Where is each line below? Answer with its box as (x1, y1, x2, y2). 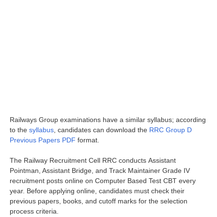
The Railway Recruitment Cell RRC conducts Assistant (10, 156, 176, 164)
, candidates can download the (54, 125, 149, 134)
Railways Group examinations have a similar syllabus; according (10, 115, 206, 124)
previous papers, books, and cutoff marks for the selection (10, 197, 187, 205)
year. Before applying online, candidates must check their (10, 186, 185, 195)
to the (10, 125, 29, 134)
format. (76, 136, 99, 144)
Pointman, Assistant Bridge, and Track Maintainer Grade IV (10, 166, 190, 174)
